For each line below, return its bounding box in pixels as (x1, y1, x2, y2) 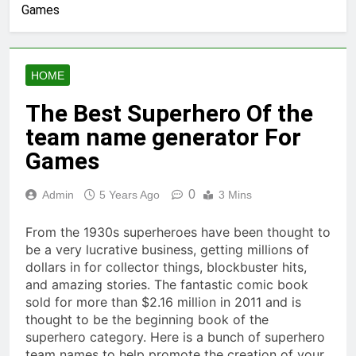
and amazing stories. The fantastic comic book (25, 277, 308, 293)
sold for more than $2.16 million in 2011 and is (25, 294, 301, 311)
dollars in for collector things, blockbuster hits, (25, 259, 307, 276)
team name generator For (25, 123, 301, 152)
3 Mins (219, 188, 252, 202)
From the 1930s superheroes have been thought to (25, 224, 331, 241)
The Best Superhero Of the (25, 99, 313, 128)
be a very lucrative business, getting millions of (25, 242, 309, 258)
